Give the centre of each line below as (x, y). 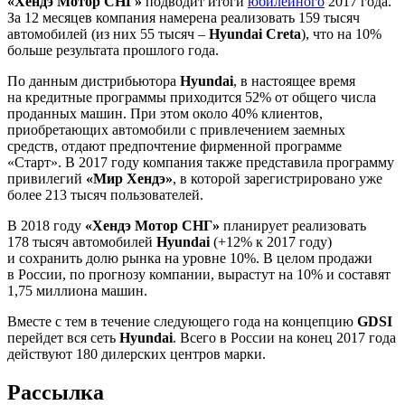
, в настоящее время (294, 80)
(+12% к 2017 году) (273, 241)
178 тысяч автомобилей (82, 241)
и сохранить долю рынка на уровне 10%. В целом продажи (190, 258)
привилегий (47, 178)
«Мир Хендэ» (129, 178)
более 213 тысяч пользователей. (105, 194)
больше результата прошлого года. (113, 50)
